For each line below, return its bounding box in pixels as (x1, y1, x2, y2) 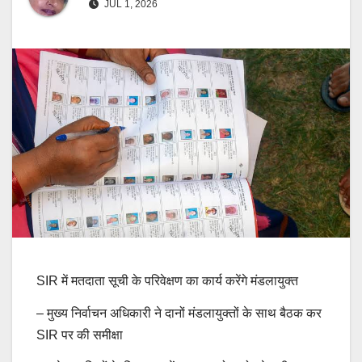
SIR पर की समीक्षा (36, 328, 123, 343)
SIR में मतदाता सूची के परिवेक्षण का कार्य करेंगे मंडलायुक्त (36, 274, 298, 288)
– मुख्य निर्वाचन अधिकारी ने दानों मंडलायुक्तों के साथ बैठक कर (36, 306, 322, 321)
